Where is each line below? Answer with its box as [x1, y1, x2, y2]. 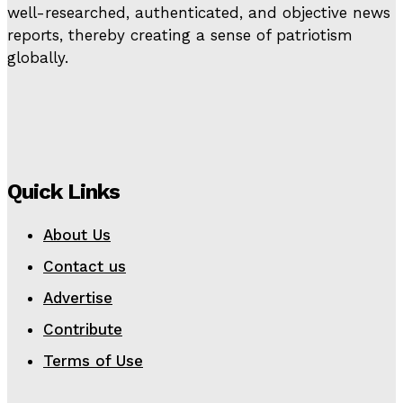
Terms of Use [43, 351, 143, 370]
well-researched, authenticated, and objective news [7, 4, 390, 22]
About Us [43, 225, 111, 244]
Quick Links [7, 178, 120, 204]
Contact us [43, 256, 126, 275]
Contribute [43, 319, 122, 338]
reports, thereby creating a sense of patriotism [7, 26, 353, 45]
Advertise [43, 288, 112, 307]
